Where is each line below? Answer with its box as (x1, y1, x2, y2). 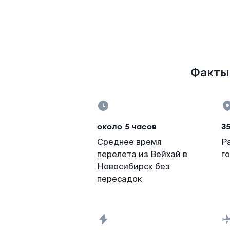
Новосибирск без (97, 161, 170, 172)
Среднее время (97, 137, 162, 147)
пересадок (97, 174, 142, 184)
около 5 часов (97, 121, 157, 132)
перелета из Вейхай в (97, 149, 187, 160)
